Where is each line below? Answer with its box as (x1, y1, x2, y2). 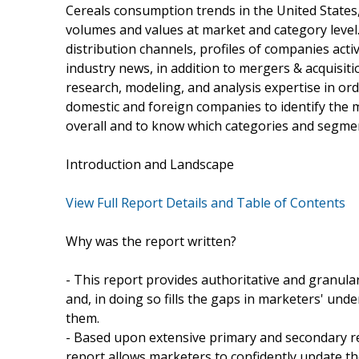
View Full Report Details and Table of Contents (66, 193, 345, 212)
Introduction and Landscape (66, 155, 234, 173)
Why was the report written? (66, 232, 236, 250)
